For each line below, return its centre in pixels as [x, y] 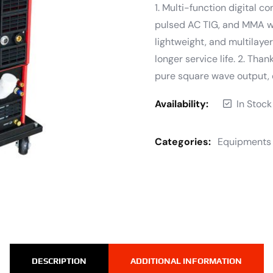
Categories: [184, 141]
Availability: [182, 104]
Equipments [244, 141]
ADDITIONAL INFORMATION [186, 261]
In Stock [254, 104]
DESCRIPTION [59, 261]
